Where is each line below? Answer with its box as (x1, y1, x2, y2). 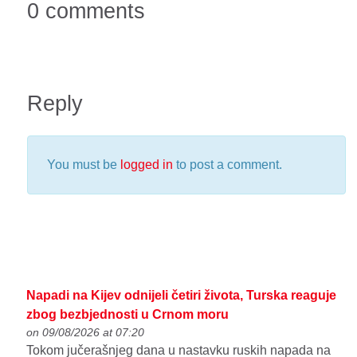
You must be (47, 158, 120, 172)
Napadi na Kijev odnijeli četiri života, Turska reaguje (26, 288, 337, 302)
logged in (120, 158, 173, 172)
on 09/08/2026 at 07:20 (26, 325, 145, 339)
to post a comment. (173, 158, 282, 172)
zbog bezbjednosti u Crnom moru (26, 307, 229, 321)
